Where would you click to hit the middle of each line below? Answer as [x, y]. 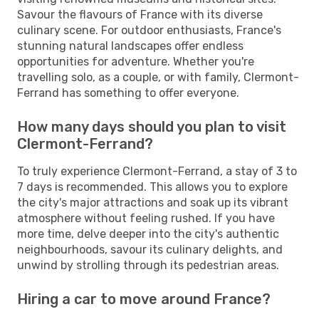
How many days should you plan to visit [152, 126]
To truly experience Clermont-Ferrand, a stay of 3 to [157, 171]
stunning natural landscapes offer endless [130, 46]
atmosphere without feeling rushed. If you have [146, 218]
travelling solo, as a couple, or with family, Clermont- [158, 77]
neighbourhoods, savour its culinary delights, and [150, 249]
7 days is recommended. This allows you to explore [152, 187]
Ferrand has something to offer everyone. [128, 93]
